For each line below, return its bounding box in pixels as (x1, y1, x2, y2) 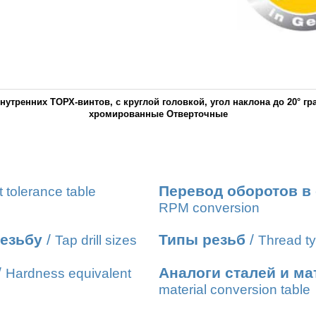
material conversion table (159, 282, 310, 297)
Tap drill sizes (55, 233, 137, 248)
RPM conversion (159, 200, 260, 215)
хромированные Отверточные (88, 108, 228, 119)
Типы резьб (159, 231, 245, 248)
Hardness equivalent (6, 266, 131, 281)
